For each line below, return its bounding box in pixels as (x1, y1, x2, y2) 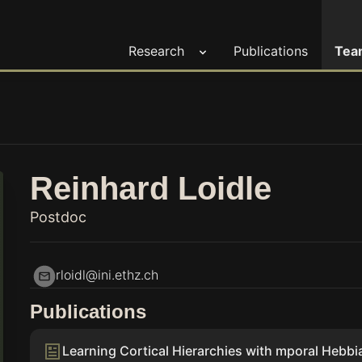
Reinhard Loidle (30, 170, 272, 206)
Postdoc (30, 208, 87, 225)
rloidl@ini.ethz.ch (56, 267, 159, 283)
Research (128, 43, 184, 60)
